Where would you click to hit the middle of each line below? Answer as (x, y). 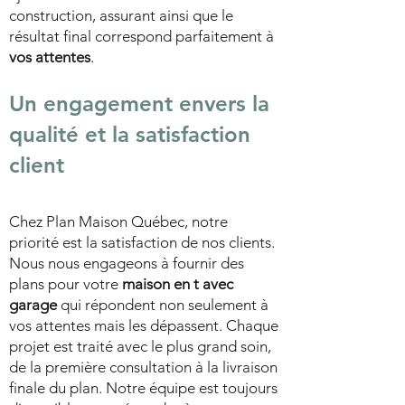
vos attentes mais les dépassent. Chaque (144, 325)
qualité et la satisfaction (130, 134)
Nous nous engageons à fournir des (127, 263)
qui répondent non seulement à (163, 305)
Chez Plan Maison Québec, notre (118, 221)
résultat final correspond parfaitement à (141, 36)
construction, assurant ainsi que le (121, 15)
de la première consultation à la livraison (143, 367)
